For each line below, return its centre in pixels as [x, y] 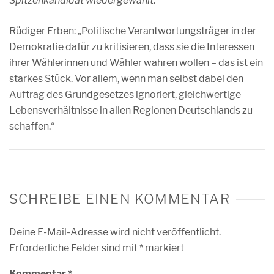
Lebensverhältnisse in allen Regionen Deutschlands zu [131, 110]
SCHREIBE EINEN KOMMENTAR [120, 199]
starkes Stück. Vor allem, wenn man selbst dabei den [126, 79]
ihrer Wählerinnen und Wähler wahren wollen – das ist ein [136, 63]
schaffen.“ [32, 126]
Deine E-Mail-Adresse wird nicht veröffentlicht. [115, 232]
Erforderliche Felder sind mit [74, 248]
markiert [164, 248]
